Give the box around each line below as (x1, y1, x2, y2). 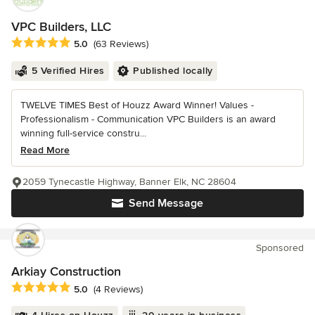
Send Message (129, 196, 203, 211)
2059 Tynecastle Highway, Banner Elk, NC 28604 (22, 176, 236, 188)
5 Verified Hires (31, 65, 105, 77)
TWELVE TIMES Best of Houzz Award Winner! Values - (20, 99, 254, 112)
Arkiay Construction (11, 264, 121, 280)
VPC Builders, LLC (11, 19, 111, 35)
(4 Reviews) (94, 283, 143, 295)
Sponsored (256, 242, 304, 255)
